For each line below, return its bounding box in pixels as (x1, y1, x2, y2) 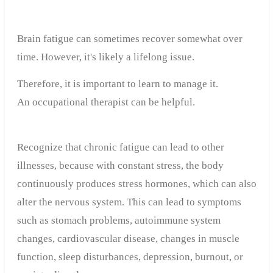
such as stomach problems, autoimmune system (16, 214, 221, 226)
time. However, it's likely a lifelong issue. (16, 51, 194, 63)
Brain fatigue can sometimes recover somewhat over (16, 32, 243, 44)
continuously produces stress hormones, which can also (16, 177, 257, 190)
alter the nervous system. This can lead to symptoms (16, 196, 241, 208)
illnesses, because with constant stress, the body (16, 159, 224, 171)
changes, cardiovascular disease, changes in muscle (16, 232, 239, 244)
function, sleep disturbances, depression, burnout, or (16, 250, 243, 263)
